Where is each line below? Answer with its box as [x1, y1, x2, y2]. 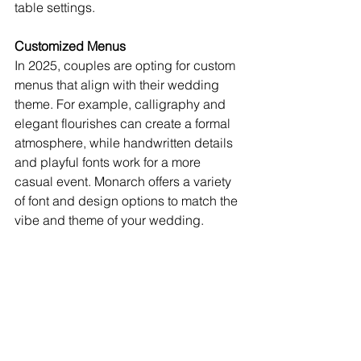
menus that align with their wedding [15, 77, 222, 93]
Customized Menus [15, 38, 126, 55]
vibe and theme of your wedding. [15, 212, 204, 229]
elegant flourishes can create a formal [15, 115, 234, 132]
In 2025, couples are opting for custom [15, 57, 239, 74]
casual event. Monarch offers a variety [15, 173, 234, 190]
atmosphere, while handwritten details [15, 135, 236, 151]
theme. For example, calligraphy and [15, 96, 229, 113]
